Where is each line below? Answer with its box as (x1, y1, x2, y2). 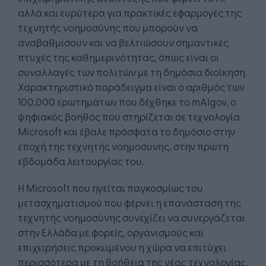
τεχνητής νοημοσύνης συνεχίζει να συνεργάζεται (18, 210, 245, 224)
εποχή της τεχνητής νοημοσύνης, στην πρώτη (18, 138, 229, 153)
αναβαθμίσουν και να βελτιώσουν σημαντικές (18, 34, 229, 49)
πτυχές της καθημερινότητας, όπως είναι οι (18, 49, 219, 64)
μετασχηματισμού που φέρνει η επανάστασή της (18, 195, 241, 209)
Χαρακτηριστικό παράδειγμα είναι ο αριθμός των (18, 79, 245, 93)
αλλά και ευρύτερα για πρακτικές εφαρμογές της (18, 5, 242, 19)
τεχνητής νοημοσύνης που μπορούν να (18, 20, 198, 34)
